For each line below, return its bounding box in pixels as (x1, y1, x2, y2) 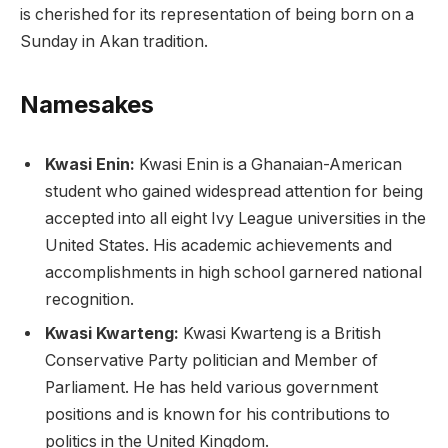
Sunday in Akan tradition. (20, 31, 208, 51)
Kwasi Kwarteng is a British (179, 323, 381, 343)
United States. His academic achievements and (45, 235, 392, 255)
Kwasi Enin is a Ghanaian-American (135, 154, 402, 174)
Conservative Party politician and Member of (45, 350, 378, 370)
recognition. (45, 289, 134, 309)
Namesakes (20, 89, 154, 119)
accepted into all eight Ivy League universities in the (45, 208, 426, 228)
